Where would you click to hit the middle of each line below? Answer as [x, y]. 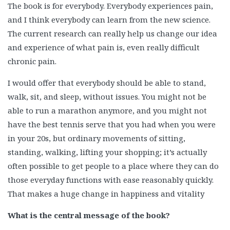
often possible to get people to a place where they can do [113, 166]
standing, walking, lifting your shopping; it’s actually [107, 152]
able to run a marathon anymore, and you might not [107, 110]
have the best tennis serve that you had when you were [112, 124]
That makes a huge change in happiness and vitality [106, 194]
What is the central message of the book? [89, 215]
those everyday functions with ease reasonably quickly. [111, 180]
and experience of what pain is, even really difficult [104, 47]
